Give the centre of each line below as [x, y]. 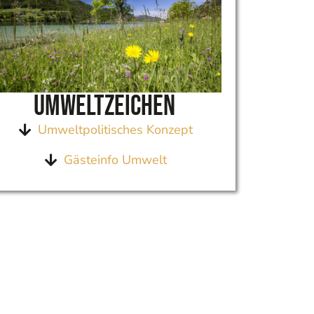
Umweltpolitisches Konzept [115, 130]
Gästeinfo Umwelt [115, 160]
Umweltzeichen [105, 107]
